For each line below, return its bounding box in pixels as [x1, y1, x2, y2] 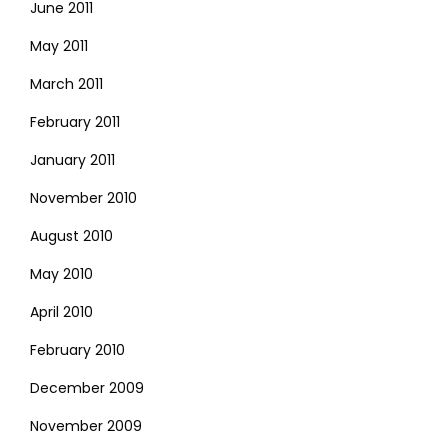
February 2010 [30, 339, 125, 360]
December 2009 [30, 377, 144, 398]
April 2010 [30, 301, 93, 322]
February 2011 [30, 111, 120, 132]
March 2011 [30, 73, 103, 94]
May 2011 [30, 35, 88, 56]
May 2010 [30, 263, 93, 284]
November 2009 [30, 415, 142, 436]
